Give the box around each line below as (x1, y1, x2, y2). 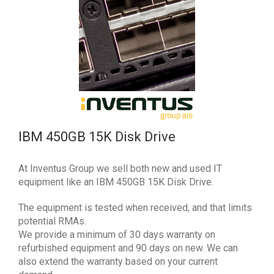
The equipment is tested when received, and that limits (18, 201, 252, 213)
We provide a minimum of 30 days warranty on (18, 228, 215, 240)
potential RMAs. (18, 215, 86, 227)
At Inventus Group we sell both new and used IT (18, 162, 222, 174)
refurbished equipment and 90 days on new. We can (18, 242, 238, 254)
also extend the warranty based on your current (18, 255, 218, 267)
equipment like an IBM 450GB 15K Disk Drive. (18, 176, 213, 188)
